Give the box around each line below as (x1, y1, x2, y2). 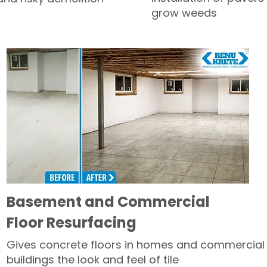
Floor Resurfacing (7, 213, 139, 232)
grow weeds (151, 5, 217, 20)
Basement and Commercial (7, 192, 210, 212)
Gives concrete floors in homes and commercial (7, 237, 265, 252)
